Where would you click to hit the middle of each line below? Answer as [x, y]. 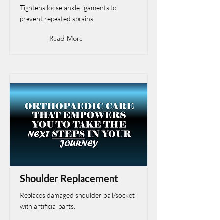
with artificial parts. [47, 206]
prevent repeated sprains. [57, 18]
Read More [66, 38]
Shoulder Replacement [69, 178]
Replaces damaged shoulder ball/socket [77, 195]
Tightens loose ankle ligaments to [68, 8]
